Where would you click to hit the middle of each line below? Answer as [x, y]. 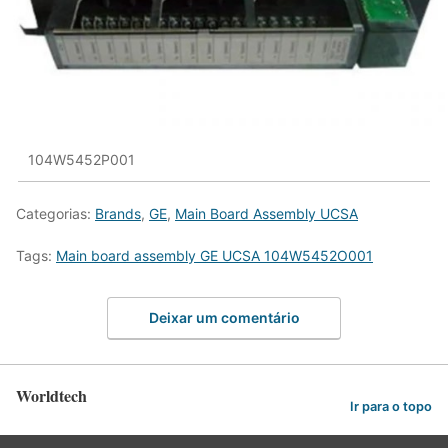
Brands [118, 213]
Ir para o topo [391, 406]
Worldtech [51, 396]
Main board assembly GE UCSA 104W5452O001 [214, 255]
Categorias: [55, 213]
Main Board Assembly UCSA [266, 213]
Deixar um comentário [224, 318]
